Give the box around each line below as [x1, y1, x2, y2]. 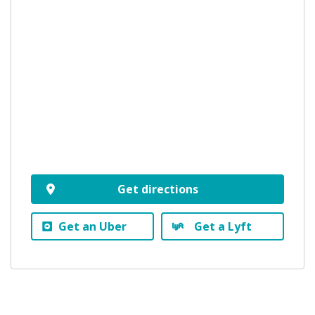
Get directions [117, 181, 198, 197]
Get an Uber [58, 218, 127, 234]
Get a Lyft [193, 218, 252, 234]
